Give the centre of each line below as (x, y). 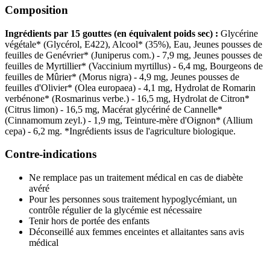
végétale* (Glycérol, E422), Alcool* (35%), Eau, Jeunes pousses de (133, 44)
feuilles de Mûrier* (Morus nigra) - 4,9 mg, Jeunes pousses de (122, 77)
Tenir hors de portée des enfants (89, 221)
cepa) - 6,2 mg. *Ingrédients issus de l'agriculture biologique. (120, 131)
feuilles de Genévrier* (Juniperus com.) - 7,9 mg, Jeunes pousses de (133, 55)
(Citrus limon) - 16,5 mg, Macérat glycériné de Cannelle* (114, 109)
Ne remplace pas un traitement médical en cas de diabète (136, 178)
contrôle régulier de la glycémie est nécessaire (115, 210)
